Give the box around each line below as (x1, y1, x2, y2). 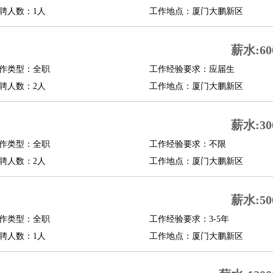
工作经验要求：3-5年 (149, 214, 229, 224)
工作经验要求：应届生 (149, 65, 235, 74)
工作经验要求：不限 (149, 140, 226, 149)
